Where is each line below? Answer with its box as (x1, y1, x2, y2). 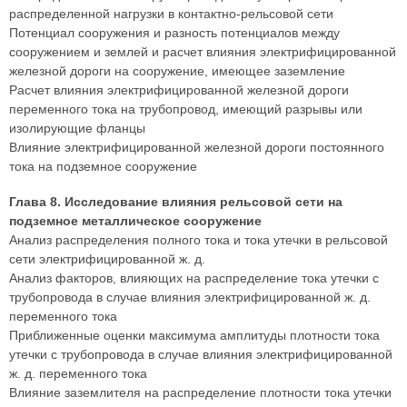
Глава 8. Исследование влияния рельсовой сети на (9, 194, 342, 209)
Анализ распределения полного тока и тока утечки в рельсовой (9, 233, 388, 247)
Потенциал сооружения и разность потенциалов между (9, 25, 340, 40)
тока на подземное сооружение (9, 159, 197, 174)
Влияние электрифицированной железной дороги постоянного (9, 140, 384, 154)
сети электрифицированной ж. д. (9, 252, 205, 266)
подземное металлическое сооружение (9, 213, 262, 228)
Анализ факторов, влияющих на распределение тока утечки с (9, 271, 379, 285)
